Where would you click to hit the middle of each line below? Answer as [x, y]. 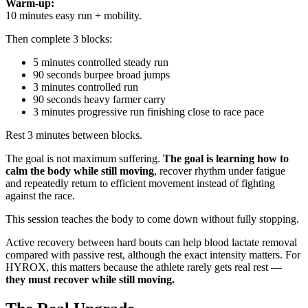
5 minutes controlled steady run [101, 63]
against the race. [40, 196]
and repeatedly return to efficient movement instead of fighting [140, 184]
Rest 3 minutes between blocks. [74, 135]
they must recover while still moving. [90, 280]
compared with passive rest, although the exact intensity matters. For [153, 255]
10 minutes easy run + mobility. [74, 16]
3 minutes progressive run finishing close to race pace [148, 112]
